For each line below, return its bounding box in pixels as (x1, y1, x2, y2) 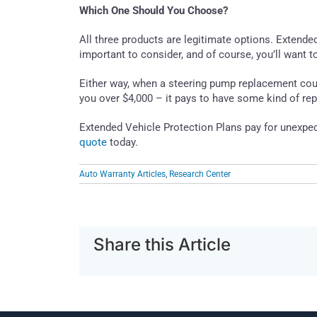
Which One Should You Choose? (79, 4, 228, 17)
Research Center (169, 168, 231, 179)
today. (107, 135, 138, 149)
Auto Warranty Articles (79, 168, 166, 179)
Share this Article (93, 234, 231, 255)
